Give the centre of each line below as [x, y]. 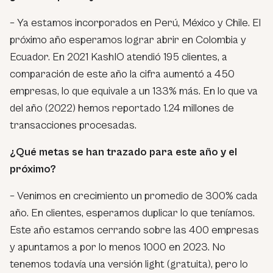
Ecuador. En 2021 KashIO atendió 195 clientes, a [119, 57]
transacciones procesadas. [73, 125]
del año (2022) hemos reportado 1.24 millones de [122, 108]
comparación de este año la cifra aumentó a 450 [122, 74]
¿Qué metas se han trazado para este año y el [123, 152]
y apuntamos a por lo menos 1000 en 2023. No [118, 247]
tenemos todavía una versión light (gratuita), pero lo [129, 264]
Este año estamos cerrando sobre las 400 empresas [134, 230]
